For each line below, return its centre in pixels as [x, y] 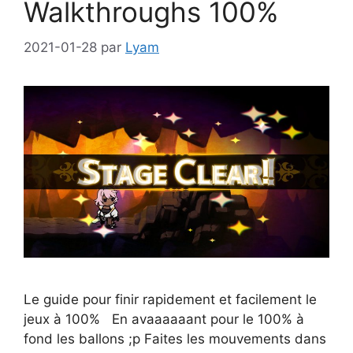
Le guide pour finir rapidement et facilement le [170, 299]
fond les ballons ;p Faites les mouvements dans [175, 338]
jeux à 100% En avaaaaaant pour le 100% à [164, 319]
